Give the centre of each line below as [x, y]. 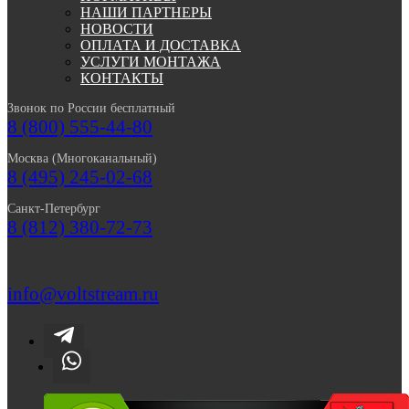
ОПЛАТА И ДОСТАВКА [161, 46]
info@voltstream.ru [83, 294]
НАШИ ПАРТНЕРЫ [146, 13]
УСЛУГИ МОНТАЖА [151, 62]
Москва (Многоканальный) [82, 159]
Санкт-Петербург [54, 209]
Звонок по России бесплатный [91, 109]
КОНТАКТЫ [122, 79]
